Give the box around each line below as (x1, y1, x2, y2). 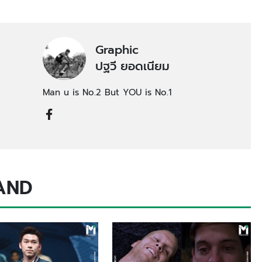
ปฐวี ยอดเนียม (95, 58, 170, 75)
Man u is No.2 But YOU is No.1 (43, 85, 171, 99)
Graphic (95, 42, 139, 59)
